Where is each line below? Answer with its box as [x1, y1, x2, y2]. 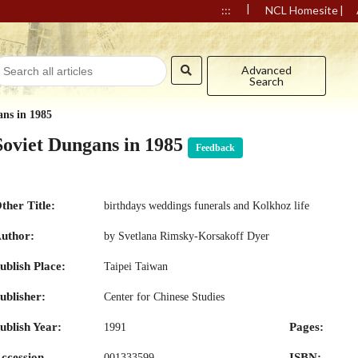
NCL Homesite [265, 3, 338, 17]
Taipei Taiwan [103, 260, 168, 272]
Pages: [288, 320, 324, 333]
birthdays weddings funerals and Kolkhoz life [103, 199, 309, 212]
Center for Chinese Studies [103, 290, 225, 303]
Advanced [241, 63, 292, 77]
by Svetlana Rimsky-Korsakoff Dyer [103, 229, 269, 242]
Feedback [195, 141, 235, 153]
